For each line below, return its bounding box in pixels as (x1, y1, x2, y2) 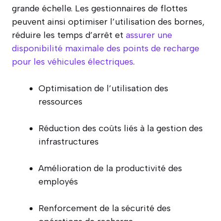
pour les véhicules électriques (12, 56, 133, 67)
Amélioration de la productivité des (38, 162, 182, 174)
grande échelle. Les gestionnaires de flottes (12, 2, 187, 14)
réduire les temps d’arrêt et (12, 29, 126, 40)
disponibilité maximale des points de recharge (12, 42, 199, 54)
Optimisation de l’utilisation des (38, 82, 168, 94)
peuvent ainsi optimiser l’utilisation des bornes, (12, 16, 205, 27)
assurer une (126, 29, 172, 40)
